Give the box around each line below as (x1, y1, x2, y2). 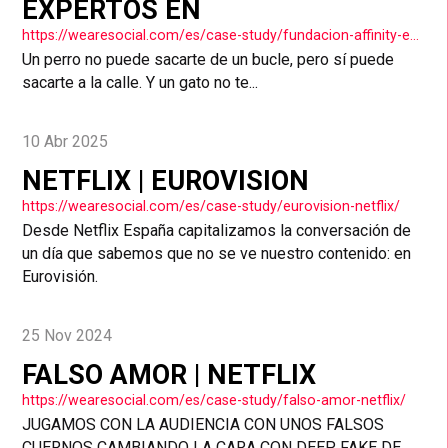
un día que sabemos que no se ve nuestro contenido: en (22, 244, 412, 264)
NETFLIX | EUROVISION (22, 165, 310, 198)
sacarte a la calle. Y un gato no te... (22, 73, 259, 93)
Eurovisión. (22, 267, 99, 287)
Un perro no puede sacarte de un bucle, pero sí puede (22, 50, 395, 70)
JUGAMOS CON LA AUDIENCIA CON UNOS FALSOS (22, 415, 385, 435)
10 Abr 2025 (22, 131, 109, 151)
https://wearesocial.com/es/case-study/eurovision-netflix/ (22, 198, 401, 215)
